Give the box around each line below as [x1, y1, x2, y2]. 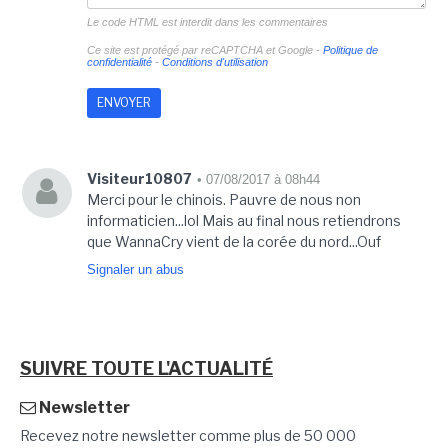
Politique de [322, 44, 378, 57]
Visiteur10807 [86, 170, 192, 188]
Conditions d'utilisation [161, 56, 268, 69]
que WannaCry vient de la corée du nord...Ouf [86, 233, 381, 251]
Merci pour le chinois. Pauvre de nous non [86, 191, 361, 209]
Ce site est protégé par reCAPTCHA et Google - [86, 44, 323, 57]
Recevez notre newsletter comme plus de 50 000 [20, 427, 356, 445]
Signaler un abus [86, 262, 184, 278]
